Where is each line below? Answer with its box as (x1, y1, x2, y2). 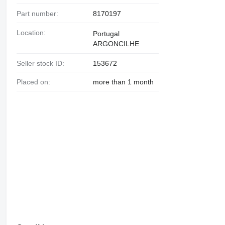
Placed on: (21, 78, 50, 86)
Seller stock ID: (21, 59, 64, 67)
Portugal (92, 29, 120, 38)
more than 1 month (92, 78, 154, 86)
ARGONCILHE (92, 39, 139, 48)
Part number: (21, 9, 58, 18)
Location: (20, 28, 46, 37)
